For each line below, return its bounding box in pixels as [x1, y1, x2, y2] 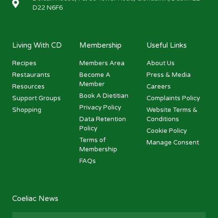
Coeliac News [12, 194, 58, 203]
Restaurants [12, 71, 50, 79]
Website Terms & [146, 106, 198, 114]
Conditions [146, 115, 179, 124]
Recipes [12, 59, 36, 68]
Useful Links [146, 41, 187, 50]
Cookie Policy [146, 127, 187, 135]
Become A [79, 71, 110, 79]
